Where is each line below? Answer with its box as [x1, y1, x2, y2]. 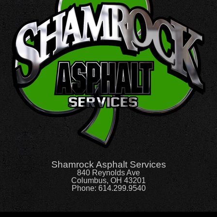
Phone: [71, 184, 98, 192]
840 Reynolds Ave [77, 168, 140, 177]
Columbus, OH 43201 [71, 176, 146, 185]
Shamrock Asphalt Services [51, 159, 166, 170]
